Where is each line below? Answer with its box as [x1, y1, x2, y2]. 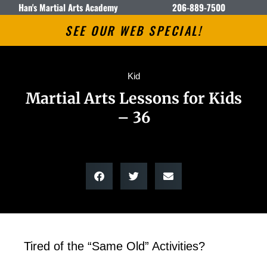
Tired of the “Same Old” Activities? [24, 240, 205, 253]
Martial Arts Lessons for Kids [25, 89, 242, 108]
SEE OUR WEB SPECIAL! [65, 21, 202, 39]
